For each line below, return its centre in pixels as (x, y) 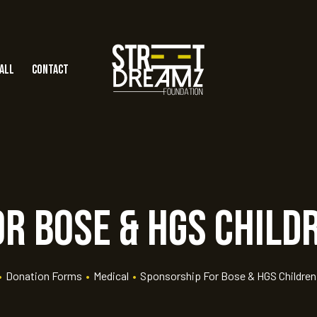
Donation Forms (44, 275)
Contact (50, 69)
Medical (111, 275)
